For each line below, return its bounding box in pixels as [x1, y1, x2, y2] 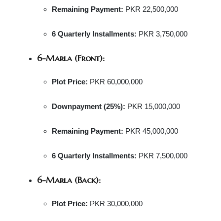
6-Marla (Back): [37, 175, 101, 185]
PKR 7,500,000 [137, 151, 187, 160]
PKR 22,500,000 [123, 5, 178, 13]
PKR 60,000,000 [88, 77, 143, 86]
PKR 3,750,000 [137, 30, 187, 38]
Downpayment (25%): [52, 102, 125, 110]
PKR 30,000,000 [88, 199, 143, 208]
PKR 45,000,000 [123, 127, 178, 135]
